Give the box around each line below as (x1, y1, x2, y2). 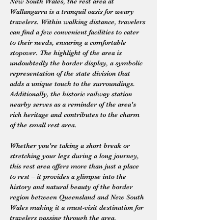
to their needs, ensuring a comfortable (10, 38, 128, 46)
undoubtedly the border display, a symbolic (10, 59, 144, 67)
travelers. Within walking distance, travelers (10, 18, 147, 26)
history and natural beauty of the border (10, 183, 135, 191)
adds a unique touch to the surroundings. (10, 80, 137, 87)
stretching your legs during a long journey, (10, 152, 141, 160)
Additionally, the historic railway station (10, 90, 134, 98)
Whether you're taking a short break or (10, 141, 132, 149)
